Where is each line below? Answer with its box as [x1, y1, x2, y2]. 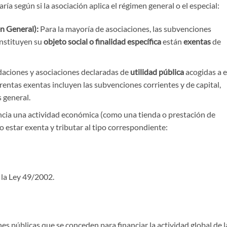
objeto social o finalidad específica [43, 36, 161, 46]
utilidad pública [130, 66, 184, 77]
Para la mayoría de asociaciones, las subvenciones [38, 23, 211, 33]
